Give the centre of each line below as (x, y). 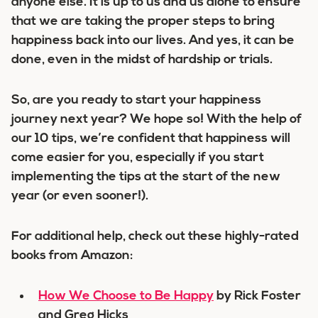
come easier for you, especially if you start (138, 158)
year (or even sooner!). (80, 196)
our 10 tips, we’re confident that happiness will (151, 139)
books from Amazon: (72, 256)
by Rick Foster (257, 296)
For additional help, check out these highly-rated (155, 237)
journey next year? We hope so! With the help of (157, 120)
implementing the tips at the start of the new (146, 177)
